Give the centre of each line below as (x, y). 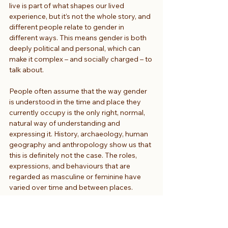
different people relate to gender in (67, 27)
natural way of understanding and (65, 123)
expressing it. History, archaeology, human (79, 134)
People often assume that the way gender (79, 91)
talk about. (26, 69)
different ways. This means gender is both (79, 37)
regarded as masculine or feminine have (76, 176)
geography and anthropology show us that (81, 144)
